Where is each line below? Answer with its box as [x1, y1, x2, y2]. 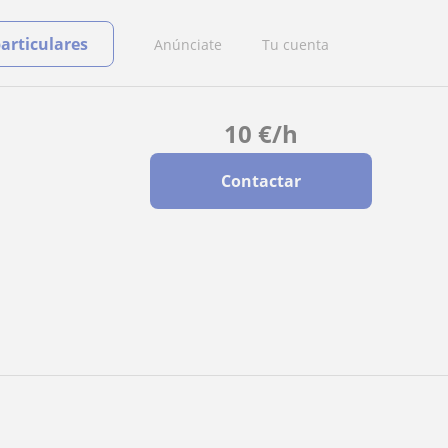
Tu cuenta [262, 34, 329, 54]
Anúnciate [154, 34, 222, 54]
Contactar [220, 170, 301, 192]
